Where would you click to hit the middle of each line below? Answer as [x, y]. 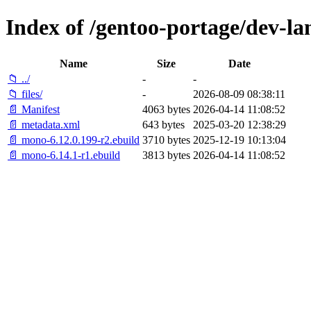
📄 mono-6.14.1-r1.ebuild [64, 155]
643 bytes [163, 124]
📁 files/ [25, 94]
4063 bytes [166, 109]
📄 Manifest [34, 109]
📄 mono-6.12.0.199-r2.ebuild [74, 140]
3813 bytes [166, 155]
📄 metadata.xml [44, 124]
